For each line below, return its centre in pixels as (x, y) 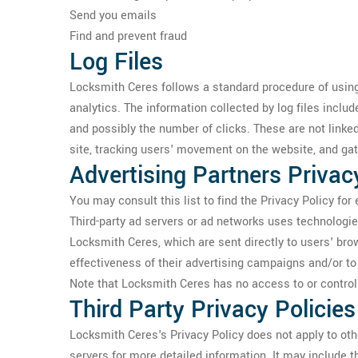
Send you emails (113, 16)
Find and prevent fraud (128, 36)
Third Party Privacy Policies (213, 310)
